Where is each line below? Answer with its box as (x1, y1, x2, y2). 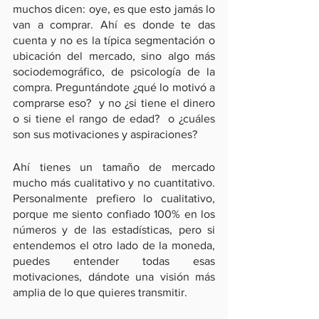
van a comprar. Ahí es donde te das (13, 19, 215, 31)
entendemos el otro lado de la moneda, (13, 239, 215, 251)
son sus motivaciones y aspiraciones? (13, 128, 197, 140)
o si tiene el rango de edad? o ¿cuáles (13, 113, 215, 125)
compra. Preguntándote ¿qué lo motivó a (13, 81, 215, 93)
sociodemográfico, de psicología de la (13, 66, 215, 78)
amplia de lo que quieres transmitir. (13, 286, 187, 298)
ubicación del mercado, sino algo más (13, 50, 215, 62)
